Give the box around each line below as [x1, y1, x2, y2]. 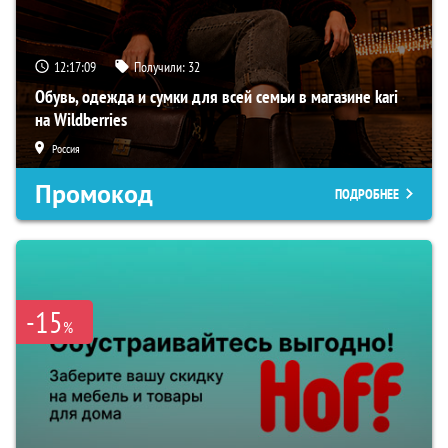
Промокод [35, 176, 153, 211]
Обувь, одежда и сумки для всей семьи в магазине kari [35, 84, 398, 108]
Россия [52, 140, 80, 156]
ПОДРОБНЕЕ [335, 184, 399, 203]
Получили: [134, 57, 188, 76]
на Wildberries [35, 107, 127, 131]
